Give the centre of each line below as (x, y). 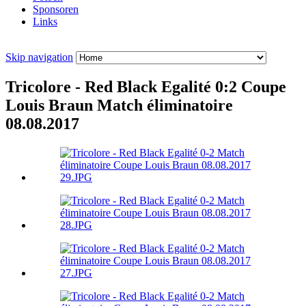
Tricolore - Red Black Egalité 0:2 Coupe (146, 87)
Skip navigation (39, 57)
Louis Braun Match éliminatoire (119, 106)
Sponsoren (56, 10)
